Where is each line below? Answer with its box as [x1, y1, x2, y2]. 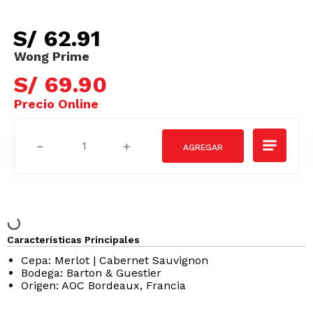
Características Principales [7, 234, 140, 245]
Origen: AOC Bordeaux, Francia [21, 279, 186, 292]
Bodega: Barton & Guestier [21, 266, 161, 279]
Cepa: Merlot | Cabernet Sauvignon [21, 254, 208, 267]
